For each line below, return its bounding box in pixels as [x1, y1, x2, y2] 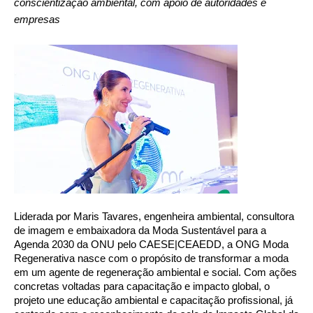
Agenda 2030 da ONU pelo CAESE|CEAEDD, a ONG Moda [14, 238, 289, 250]
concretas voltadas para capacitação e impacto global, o [14, 280, 270, 292]
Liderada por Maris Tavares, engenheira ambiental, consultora [14, 210, 294, 222]
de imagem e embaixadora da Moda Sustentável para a [14, 224, 266, 236]
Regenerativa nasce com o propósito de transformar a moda [14, 252, 289, 264]
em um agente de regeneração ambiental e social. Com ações [14, 266, 297, 278]
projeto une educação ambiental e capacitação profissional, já [14, 294, 293, 306]
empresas [14, 13, 60, 25]
